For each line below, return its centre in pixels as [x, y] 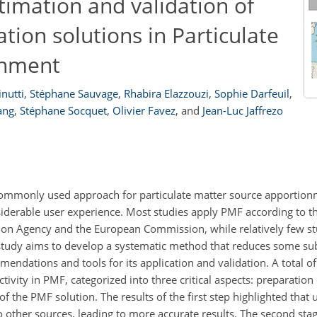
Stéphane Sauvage [74, 93]
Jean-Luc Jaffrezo [243, 110]
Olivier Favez [144, 110]
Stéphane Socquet [63, 110]
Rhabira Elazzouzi [166, 93]
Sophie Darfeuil [252, 93]
